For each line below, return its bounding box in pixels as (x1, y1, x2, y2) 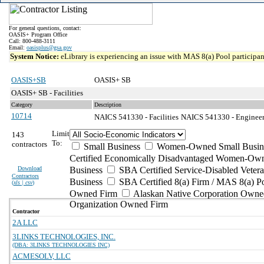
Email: (9, 44, 27, 51)
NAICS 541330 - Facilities (94, 113, 179, 121)
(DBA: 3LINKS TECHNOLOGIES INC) (12, 242, 110, 248)
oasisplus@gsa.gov (27, 44, 72, 51)
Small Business (81, 141, 140, 151)
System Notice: (10, 52, 61, 61)
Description (94, 101, 121, 108)
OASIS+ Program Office (9, 31, 67, 38)
